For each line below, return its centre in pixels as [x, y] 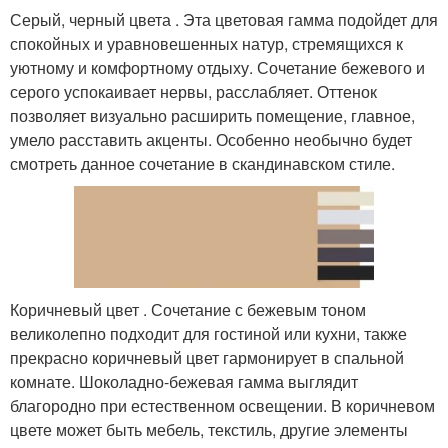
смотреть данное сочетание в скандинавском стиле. [202, 163]
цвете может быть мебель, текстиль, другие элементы [209, 430]
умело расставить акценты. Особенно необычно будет [211, 139]
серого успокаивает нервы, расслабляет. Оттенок [193, 91]
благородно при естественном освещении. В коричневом [222, 406]
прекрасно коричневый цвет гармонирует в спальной [207, 358]
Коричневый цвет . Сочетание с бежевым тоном [188, 310]
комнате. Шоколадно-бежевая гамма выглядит [184, 382]
